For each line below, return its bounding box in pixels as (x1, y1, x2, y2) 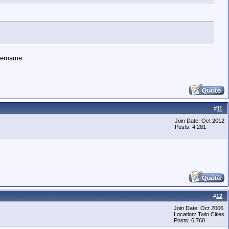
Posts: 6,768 (174, 217, 205, 223)
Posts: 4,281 (175, 124, 206, 130)
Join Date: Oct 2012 (175, 118, 224, 124)
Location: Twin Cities (174, 211, 224, 217)
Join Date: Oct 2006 (174, 205, 223, 211)
